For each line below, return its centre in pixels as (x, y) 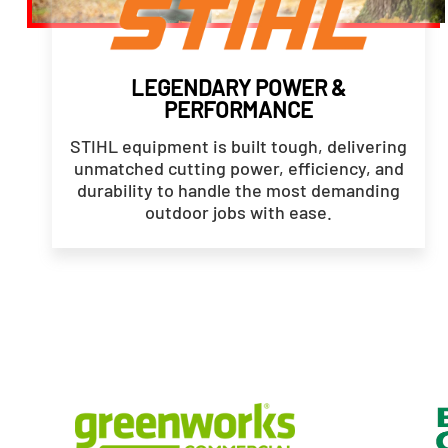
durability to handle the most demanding (239, 189)
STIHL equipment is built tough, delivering (239, 145)
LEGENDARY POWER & (239, 86)
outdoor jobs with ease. (239, 211)
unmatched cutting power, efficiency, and (238, 167)
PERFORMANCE (239, 108)
